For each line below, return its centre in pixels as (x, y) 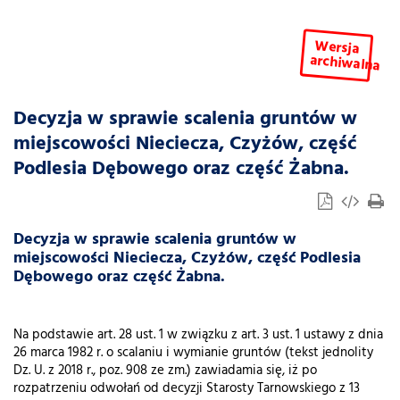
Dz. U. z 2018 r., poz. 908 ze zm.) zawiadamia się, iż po (165, 371)
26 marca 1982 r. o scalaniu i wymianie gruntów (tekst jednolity (193, 353)
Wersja (337, 48)
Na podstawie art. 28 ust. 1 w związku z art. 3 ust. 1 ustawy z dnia (198, 335)
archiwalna (346, 64)
